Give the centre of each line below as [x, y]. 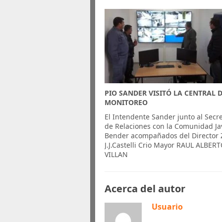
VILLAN [116, 154]
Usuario [167, 207]
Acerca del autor [145, 189]
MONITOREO [126, 102]
